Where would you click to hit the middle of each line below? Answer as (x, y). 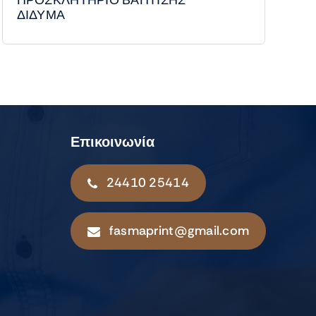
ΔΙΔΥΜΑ (41, 15)
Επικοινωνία (113, 142)
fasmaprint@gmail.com (179, 231)
